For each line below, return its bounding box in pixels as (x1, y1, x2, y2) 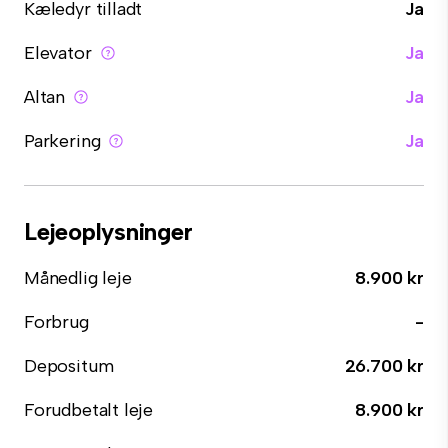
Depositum (24, 355, 114, 377)
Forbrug (24, 311, 89, 333)
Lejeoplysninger (24, 217, 193, 246)
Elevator (24, 42, 92, 64)
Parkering (24, 130, 101, 152)
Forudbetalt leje (24, 399, 154, 421)
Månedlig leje (24, 267, 132, 289)
